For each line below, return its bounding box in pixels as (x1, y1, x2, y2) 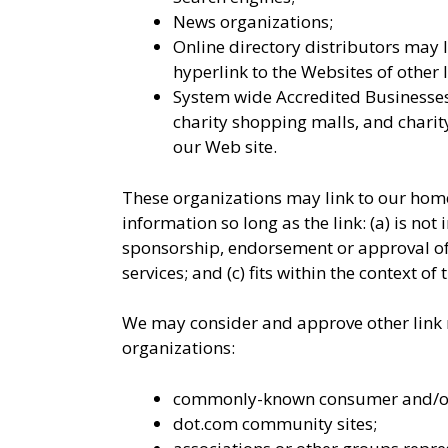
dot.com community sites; (173, 411, 377, 435)
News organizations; (173, 10, 333, 33)
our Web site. (173, 135, 277, 158)
